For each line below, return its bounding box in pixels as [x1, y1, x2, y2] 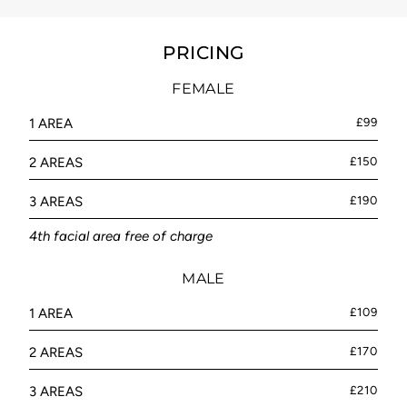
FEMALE [172, 80, 235, 98]
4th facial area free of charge [29, 228, 213, 245]
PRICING [163, 42, 244, 65]
